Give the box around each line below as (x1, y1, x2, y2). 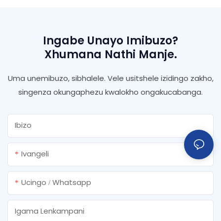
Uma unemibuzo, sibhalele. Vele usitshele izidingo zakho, (7, 73, 214, 84)
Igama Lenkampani (15, 205, 84, 216)
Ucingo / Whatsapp (21, 177, 91, 187)
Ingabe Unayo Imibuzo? (43, 33, 178, 49)
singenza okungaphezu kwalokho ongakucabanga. (18, 87, 203, 98)
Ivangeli (21, 148, 49, 159)
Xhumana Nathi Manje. (44, 47, 177, 63)
